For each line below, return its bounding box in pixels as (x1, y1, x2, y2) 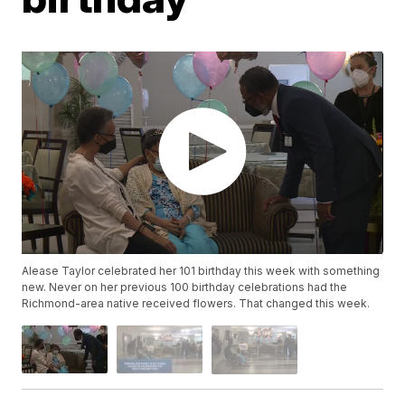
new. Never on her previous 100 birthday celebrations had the (22, 280, 348, 295)
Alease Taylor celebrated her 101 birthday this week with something (22, 264, 381, 278)
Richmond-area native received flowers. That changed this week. (22, 297, 371, 311)
